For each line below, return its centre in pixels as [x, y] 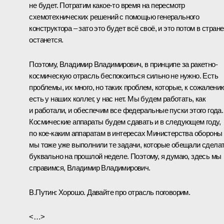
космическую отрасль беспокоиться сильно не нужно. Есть [123, 75]
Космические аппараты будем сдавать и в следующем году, [125, 121]
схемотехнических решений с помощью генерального [114, 16]
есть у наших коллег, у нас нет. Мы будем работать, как [117, 98]
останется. [46, 39]
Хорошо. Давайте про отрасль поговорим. [123, 192]
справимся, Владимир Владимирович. [90, 167]
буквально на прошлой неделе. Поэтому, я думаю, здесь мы [125, 156]
